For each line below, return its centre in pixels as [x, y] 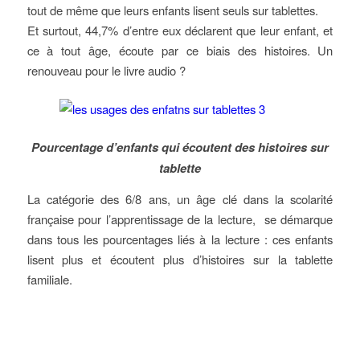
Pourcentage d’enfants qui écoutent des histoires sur [180, 147]
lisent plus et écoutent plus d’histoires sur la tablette [180, 260]
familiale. [49, 280]
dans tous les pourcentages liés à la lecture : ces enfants [180, 239]
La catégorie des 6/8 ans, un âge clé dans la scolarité [180, 199]
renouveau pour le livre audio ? [106, 70]
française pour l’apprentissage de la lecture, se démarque [180, 219]
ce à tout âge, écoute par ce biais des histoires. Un [180, 50]
